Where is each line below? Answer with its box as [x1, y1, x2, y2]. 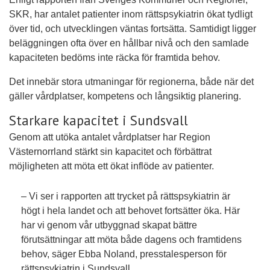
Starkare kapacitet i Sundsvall [9, 111, 188, 129]
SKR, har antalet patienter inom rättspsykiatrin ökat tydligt [9, 8, 253, 19]
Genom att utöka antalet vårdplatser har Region [9, 132, 210, 143]
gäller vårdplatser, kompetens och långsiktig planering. [9, 90, 241, 101]
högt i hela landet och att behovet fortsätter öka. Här [21, 206, 240, 216]
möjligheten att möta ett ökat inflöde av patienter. [9, 161, 214, 172]
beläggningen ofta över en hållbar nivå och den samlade [9, 37, 249, 48]
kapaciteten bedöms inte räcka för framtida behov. [9, 52, 220, 63]
